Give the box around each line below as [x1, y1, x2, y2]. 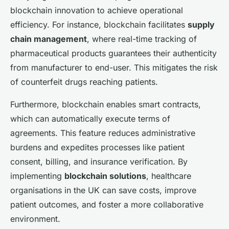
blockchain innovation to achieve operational [10, 5, 183, 16]
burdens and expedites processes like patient [10, 142, 185, 153]
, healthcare [146, 171, 191, 181]
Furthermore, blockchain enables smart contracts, [10, 99, 201, 110]
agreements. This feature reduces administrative [10, 128, 195, 139]
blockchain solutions [64, 171, 146, 181]
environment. [10, 214, 60, 224]
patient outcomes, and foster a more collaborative [10, 199, 203, 210]
